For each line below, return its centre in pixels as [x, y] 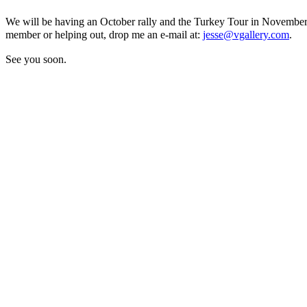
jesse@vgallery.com [246, 35]
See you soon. [36, 60]
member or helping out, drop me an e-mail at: [104, 35]
